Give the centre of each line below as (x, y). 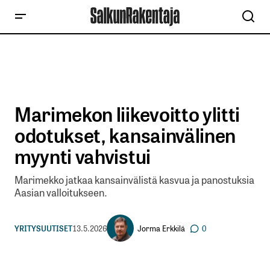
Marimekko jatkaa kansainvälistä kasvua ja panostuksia (134, 180)
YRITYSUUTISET (43, 228)
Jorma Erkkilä (161, 228)
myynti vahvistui (83, 155)
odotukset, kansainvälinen (125, 134)
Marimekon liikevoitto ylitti (127, 113)
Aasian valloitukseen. (61, 192)
